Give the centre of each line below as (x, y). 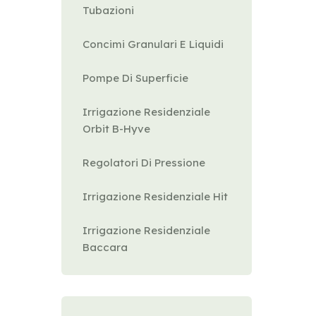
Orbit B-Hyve (116, 129)
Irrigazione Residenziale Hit (155, 196)
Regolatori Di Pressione (144, 163)
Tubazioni (108, 10)
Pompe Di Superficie (135, 78)
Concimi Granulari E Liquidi (153, 44)
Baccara (105, 247)
